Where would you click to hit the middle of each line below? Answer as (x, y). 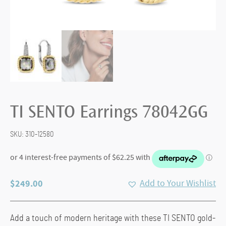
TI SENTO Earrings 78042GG (109, 114)
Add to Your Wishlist (178, 184)
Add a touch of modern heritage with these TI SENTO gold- (113, 219)
